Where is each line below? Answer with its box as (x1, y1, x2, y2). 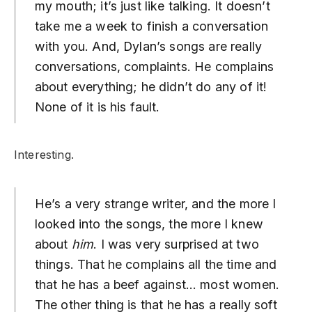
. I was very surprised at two (93, 236, 259, 251)
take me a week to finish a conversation (34, 19, 268, 34)
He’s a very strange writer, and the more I (34, 196, 276, 211)
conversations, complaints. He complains (34, 59, 274, 75)
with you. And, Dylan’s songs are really (34, 39, 262, 54)
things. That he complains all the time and (34, 256, 277, 272)
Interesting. (14, 148, 74, 162)
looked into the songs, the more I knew (34, 216, 263, 231)
